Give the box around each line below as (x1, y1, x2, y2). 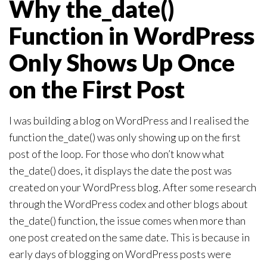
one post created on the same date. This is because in (9, 231, 250, 244)
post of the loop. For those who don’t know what (9, 147, 225, 161)
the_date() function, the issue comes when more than (9, 214, 246, 228)
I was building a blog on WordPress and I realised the (9, 114, 249, 128)
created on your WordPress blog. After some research (9, 181, 256, 194)
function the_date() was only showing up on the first (9, 131, 241, 144)
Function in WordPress (9, 21, 254, 51)
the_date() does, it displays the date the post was (9, 164, 232, 178)
